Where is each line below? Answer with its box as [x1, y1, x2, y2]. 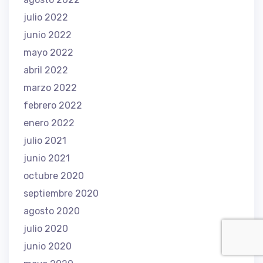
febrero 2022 [23, 100, 82, 112]
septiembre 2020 [23, 188, 99, 200]
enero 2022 [23, 117, 75, 129]
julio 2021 [23, 135, 66, 147]
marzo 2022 [23, 82, 77, 94]
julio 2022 [23, 12, 68, 23]
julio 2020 [23, 223, 68, 235]
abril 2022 [23, 65, 68, 76]
